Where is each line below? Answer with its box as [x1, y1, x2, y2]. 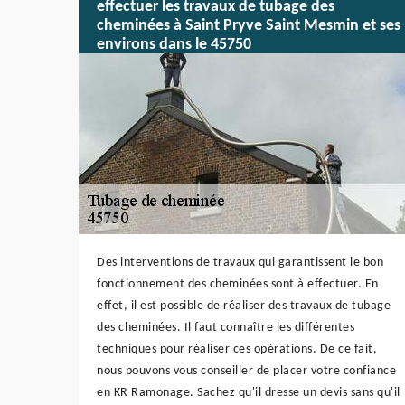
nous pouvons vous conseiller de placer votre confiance [97, 363, 396, 378]
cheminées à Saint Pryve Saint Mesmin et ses [97, 16, 400, 34]
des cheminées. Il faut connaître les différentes [97, 320, 354, 334]
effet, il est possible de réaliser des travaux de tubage [97, 298, 391, 313]
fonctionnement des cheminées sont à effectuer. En [97, 277, 379, 291]
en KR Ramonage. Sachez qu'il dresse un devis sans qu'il [97, 385, 400, 400]
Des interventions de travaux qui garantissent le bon [97, 255, 383, 269]
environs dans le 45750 [97, 35, 251, 53]
